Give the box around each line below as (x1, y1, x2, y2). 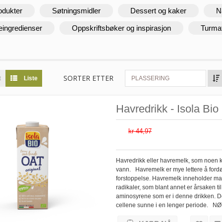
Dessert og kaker (130, 6, 186, 15)
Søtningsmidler (52, 6, 101, 15)
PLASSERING (131, 74, 169, 82)
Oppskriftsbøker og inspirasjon (72, 23, 171, 32)
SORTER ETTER (63, 73, 113, 83)
